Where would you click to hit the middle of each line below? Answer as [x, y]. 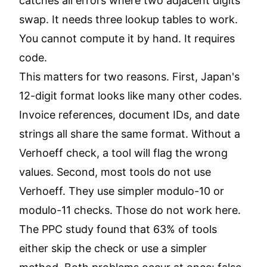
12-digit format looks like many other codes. [131, 96]
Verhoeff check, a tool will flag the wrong [123, 153]
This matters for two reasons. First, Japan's [129, 77]
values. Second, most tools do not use [115, 172]
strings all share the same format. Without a [130, 134]
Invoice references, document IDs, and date [129, 115]
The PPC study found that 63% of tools [118, 229]
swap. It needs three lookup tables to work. [128, 19]
